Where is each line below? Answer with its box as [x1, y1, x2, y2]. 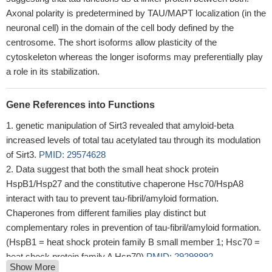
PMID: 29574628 [39, 149, 106, 160]
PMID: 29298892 [146, 251, 213, 262]
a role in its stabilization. [6, 66, 100, 76]
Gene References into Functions [6, 100, 155, 110]
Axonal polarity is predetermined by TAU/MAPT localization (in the [6, 8, 266, 18]
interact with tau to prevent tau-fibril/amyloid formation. [6, 193, 219, 203]
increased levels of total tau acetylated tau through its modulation [6, 135, 260, 145]
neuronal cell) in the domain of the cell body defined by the [6, 22, 234, 33]
